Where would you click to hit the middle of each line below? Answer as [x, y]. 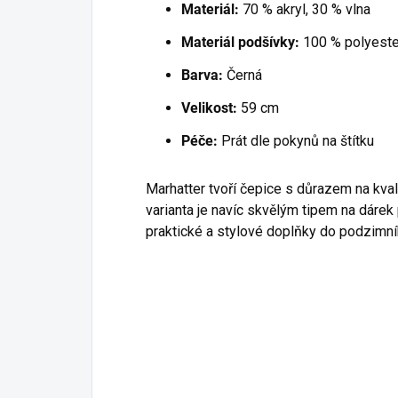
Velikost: [209, 108]
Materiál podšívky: [240, 43]
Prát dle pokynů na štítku [296, 141]
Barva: [202, 76]
